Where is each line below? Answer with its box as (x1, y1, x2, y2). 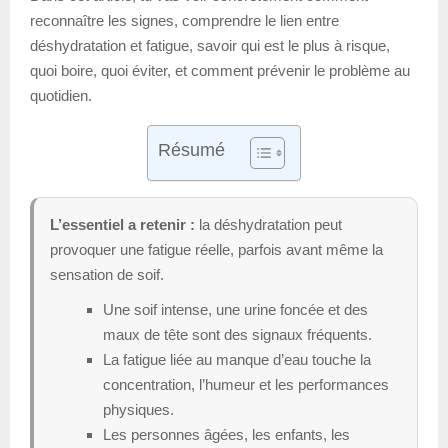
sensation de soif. (50, 265, 164, 283)
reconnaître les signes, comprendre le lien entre (30, 11, 339, 29)
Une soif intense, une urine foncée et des (103, 300, 368, 318)
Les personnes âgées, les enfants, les (103, 425, 350, 443)
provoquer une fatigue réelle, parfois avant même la (50, 240, 383, 258)
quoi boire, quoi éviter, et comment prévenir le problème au (30, 61, 410, 79)
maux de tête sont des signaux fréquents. (103, 325, 372, 343)
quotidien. (30, 86, 92, 104)
